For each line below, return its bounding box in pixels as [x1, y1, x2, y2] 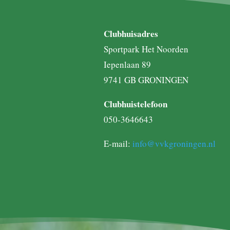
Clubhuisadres [103, 27, 158, 40]
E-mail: [103, 137, 132, 149]
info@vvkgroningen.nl [132, 137, 216, 149]
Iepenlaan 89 [103, 58, 151, 70]
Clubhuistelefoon [103, 97, 167, 110]
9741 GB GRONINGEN [103, 73, 188, 86]
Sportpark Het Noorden [103, 43, 188, 55]
